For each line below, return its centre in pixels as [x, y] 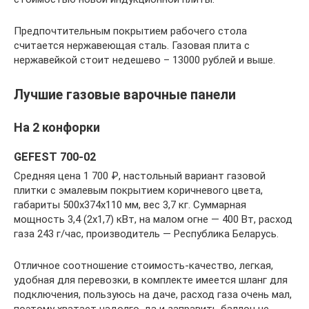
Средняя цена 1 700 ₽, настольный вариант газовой [140, 176]
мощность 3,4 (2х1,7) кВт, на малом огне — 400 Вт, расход [153, 220]
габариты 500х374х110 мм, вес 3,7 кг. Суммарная [130, 205]
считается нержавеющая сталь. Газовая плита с [132, 46]
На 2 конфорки [57, 128]
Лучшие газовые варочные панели [125, 95]
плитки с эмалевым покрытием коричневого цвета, [138, 191]
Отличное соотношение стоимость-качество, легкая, [143, 266]
